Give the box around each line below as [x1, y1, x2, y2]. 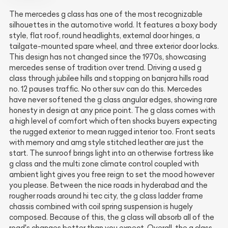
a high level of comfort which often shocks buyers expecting [9, 116, 217, 126]
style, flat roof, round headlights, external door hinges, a [9, 31, 200, 40]
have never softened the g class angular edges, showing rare [9, 95, 217, 104]
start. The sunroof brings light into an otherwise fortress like [9, 148, 214, 158]
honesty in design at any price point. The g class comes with [9, 105, 215, 115]
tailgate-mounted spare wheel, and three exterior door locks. [9, 41, 219, 51]
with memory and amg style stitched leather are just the [9, 137, 204, 147]
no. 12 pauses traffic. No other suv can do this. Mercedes [9, 84, 202, 94]
